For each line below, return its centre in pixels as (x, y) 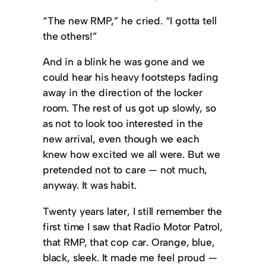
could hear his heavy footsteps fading (131, 77)
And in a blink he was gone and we (124, 62)
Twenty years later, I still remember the (133, 211)
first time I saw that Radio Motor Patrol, (133, 226)
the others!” (70, 36)
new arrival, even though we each (121, 139)
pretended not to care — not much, (125, 170)
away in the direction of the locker (123, 93)
